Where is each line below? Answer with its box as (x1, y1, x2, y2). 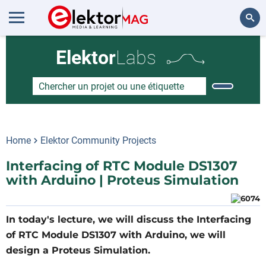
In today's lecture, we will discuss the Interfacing (6, 214, 251, 225)
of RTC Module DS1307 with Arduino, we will (6, 229, 226, 240)
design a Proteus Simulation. (6, 245, 150, 256)
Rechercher (213, 45, 254, 55)
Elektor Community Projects (40, 135, 156, 146)
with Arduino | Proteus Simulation (6, 172, 239, 188)
